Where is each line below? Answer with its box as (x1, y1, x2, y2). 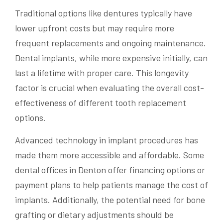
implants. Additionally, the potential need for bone (15, 194, 205, 205)
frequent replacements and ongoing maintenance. (15, 37, 206, 48)
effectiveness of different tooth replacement (15, 97, 186, 108)
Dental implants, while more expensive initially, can (15, 52, 208, 63)
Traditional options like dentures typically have (15, 7, 192, 18)
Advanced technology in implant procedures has (15, 134, 198, 145)
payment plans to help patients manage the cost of (15, 179, 208, 190)
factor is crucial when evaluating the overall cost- (15, 82, 204, 93)
